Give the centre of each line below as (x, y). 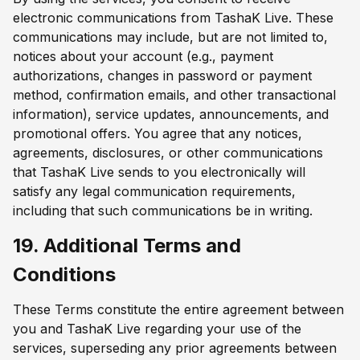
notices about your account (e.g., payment (143, 57)
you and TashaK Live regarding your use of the (157, 328)
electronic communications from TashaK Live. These (173, 18)
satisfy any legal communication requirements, (154, 192)
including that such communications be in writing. (163, 211)
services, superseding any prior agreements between (175, 348)
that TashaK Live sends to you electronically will (159, 172)
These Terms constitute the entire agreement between (178, 309)
